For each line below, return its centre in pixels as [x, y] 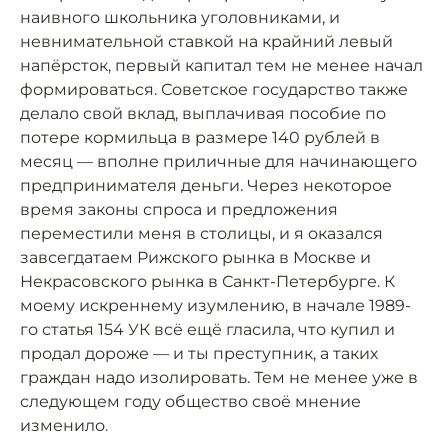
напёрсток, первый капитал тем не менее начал [221, 65]
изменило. [64, 425]
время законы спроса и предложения [179, 209]
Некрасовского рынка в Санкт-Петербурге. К [207, 281]
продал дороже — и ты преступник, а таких [199, 353]
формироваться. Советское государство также [214, 89]
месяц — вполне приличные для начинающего [218, 161]
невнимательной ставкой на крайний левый [206, 41]
